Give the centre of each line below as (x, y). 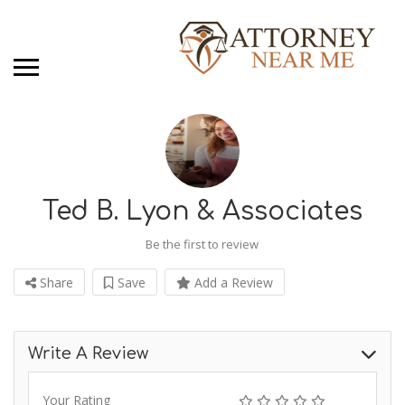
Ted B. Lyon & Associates (202, 212)
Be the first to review (202, 245)
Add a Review (232, 283)
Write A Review (88, 354)
